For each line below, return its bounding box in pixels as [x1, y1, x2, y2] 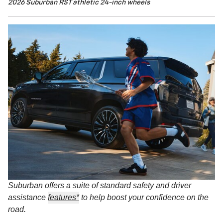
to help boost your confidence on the [79, 193, 209, 202]
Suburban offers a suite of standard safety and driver [8, 181, 191, 190]
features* [48, 193, 79, 202]
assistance [8, 193, 48, 202]
